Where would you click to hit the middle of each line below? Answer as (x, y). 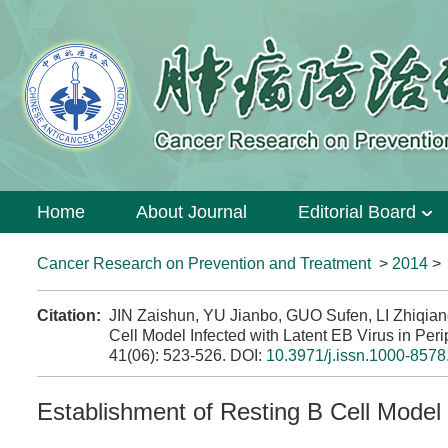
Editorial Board (356, 212)
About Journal (191, 212)
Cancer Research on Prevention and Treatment (204, 263)
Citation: (69, 315)
